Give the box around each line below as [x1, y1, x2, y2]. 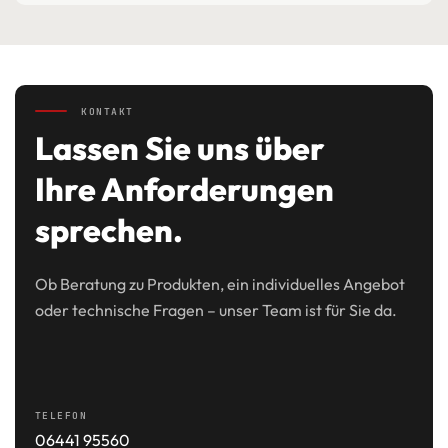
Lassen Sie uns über [35, 127, 325, 168]
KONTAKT [73, 104, 134, 118]
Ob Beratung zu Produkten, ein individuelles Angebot [35, 273, 405, 294]
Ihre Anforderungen [35, 168, 334, 209]
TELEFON [35, 408, 88, 422]
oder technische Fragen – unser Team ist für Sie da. [35, 299, 397, 320]
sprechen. [35, 209, 183, 250]
